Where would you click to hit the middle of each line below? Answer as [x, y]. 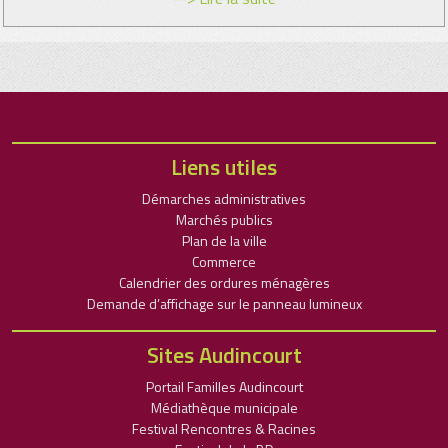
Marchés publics [224, 219]
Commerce [224, 261]
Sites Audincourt [224, 355]
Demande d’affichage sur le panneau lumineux [224, 303]
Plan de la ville [224, 240]
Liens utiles [224, 167]
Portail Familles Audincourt [224, 386]
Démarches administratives [224, 198]
